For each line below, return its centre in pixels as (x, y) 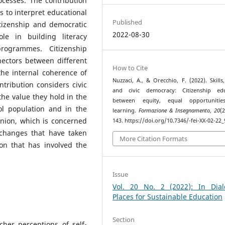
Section (124, 219)
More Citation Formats (154, 138)
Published (128, 22)
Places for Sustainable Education (168, 196)
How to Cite (130, 68)
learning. (126, 111)
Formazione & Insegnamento (175, 111)
